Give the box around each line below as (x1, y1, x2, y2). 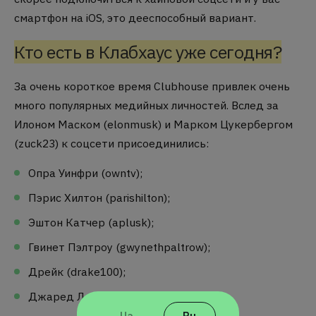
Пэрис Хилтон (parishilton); (28, 190, 170, 205)
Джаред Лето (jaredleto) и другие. (28, 288, 213, 303)
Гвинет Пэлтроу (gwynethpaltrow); (28, 239, 210, 254)
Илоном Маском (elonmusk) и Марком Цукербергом (14, 116, 293, 131)
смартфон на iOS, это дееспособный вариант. (14, 10, 259, 25)
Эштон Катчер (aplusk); (28, 215, 154, 230)
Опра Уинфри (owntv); (28, 166, 142, 181)
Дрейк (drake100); (28, 264, 126, 279)
